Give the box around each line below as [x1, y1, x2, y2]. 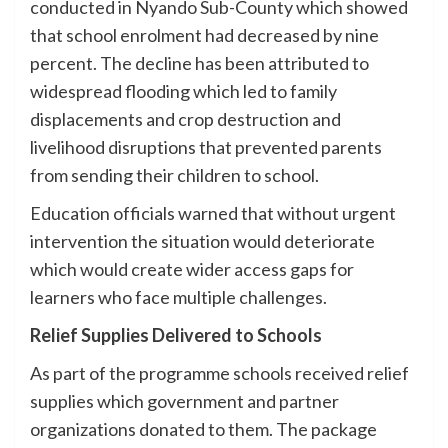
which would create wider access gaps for [30, 257, 354, 280]
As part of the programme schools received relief [30, 361, 409, 384]
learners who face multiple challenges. [30, 285, 327, 308]
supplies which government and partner [30, 389, 339, 412]
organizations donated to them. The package [30, 417, 377, 440]
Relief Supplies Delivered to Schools [30, 323, 322, 346]
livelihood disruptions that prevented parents [30, 135, 382, 158]
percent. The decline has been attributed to [30, 51, 369, 74]
